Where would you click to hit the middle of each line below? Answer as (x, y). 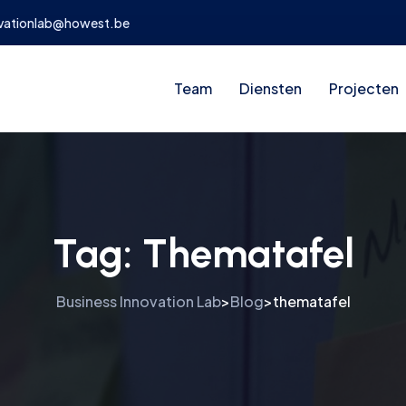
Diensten (271, 88)
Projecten (364, 88)
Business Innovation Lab (138, 301)
